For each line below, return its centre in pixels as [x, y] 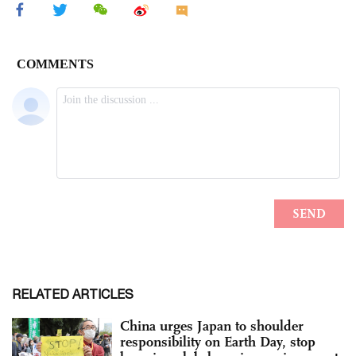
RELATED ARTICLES [73, 294]
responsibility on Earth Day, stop [218, 341]
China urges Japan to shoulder [212, 325]
